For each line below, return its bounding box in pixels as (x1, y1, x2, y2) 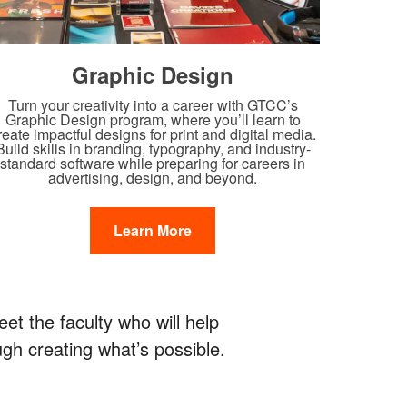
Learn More (114, 219, 192, 241)
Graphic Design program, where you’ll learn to (5, 108, 301, 130)
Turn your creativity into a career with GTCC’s (7, 94, 298, 115)
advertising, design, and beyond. (48, 166, 257, 188)
